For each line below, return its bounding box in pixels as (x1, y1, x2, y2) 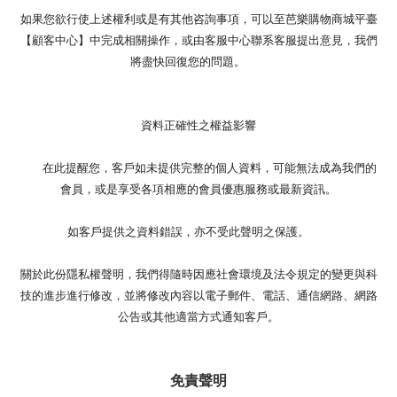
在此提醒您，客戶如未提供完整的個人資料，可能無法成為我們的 (20, 158, 377, 175)
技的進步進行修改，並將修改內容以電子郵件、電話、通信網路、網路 (19, 285, 378, 303)
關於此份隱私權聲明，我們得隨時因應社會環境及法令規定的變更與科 (19, 264, 378, 282)
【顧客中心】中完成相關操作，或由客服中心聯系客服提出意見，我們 (19, 30, 378, 48)
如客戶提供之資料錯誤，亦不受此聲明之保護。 (66, 222, 331, 239)
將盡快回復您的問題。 (130, 51, 267, 69)
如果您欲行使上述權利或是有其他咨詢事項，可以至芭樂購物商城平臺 (19, 9, 378, 27)
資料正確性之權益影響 (141, 115, 256, 133)
